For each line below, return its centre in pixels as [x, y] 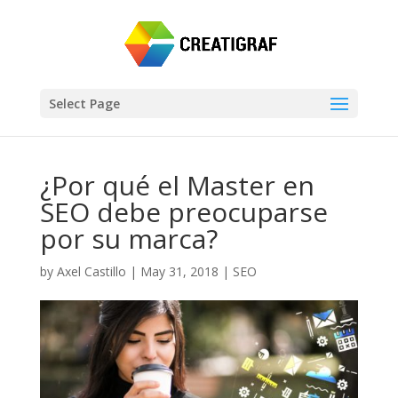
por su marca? [128, 239]
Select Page [84, 103]
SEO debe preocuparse [183, 212]
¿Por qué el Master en [177, 185]
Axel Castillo [91, 271]
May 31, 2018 [179, 271]
